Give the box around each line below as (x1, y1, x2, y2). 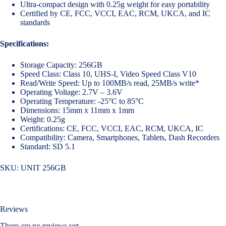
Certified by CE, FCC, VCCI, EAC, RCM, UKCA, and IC (20, 9, 210, 18)
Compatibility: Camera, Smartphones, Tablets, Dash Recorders (20, 133, 219, 142)
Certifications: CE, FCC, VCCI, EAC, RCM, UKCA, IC (20, 124, 203, 133)
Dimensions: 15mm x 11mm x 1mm (20, 106, 134, 115)
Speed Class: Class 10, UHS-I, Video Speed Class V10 (20, 70, 196, 79)
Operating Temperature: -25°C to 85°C (20, 97, 144, 106)
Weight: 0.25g (20, 115, 65, 124)
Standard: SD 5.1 (20, 142, 75, 151)
